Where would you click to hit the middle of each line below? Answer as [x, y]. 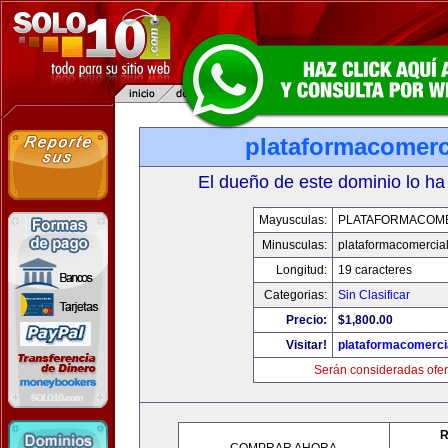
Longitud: [301, 270]
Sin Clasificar [373, 295]
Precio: [306, 320]
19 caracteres [374, 270]
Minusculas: [294, 245]
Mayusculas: [292, 220]
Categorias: [295, 295]
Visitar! [306, 345]
